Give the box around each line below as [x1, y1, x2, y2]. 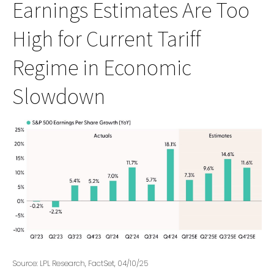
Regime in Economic [12, 53, 191, 81]
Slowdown [12, 81, 105, 110]
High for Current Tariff [12, 24, 201, 53]
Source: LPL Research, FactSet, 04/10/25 [12, 258, 148, 269]
